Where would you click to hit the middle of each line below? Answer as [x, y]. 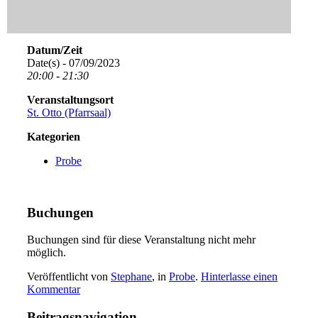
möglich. [46, 253]
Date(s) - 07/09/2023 [73, 62]
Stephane [131, 277]
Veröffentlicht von [69, 277]
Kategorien [54, 136]
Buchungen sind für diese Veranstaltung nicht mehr [141, 240]
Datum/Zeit [55, 50]
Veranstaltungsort [70, 99]
